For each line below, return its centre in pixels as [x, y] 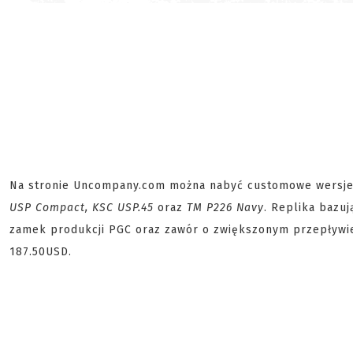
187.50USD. [41, 252]
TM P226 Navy [225, 208]
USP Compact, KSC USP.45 [84, 208]
